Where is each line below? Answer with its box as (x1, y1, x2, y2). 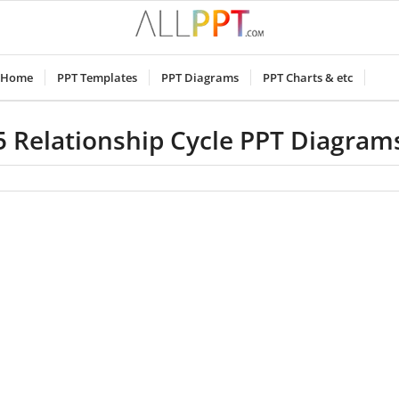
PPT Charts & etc (262, 69, 353, 85)
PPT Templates (56, 69, 137, 85)
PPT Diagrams (160, 69, 239, 85)
